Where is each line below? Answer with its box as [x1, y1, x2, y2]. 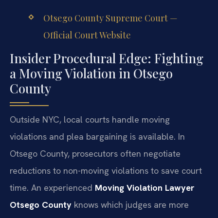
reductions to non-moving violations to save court [10, 164, 202, 176]
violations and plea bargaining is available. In [10, 130, 185, 142]
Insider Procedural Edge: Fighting [10, 49, 203, 67]
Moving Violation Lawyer [95, 182, 195, 193]
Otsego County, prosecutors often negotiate [10, 147, 181, 159]
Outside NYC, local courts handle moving [10, 113, 170, 125]
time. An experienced [10, 182, 95, 193]
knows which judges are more [72, 199, 189, 210]
